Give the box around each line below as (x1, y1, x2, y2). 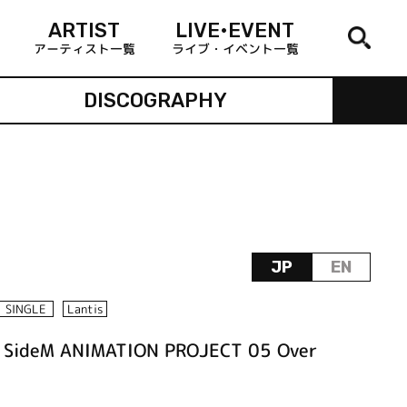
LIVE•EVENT (175, 17, 295, 43)
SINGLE (5, 301, 47, 318)
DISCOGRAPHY (83, 87, 227, 113)
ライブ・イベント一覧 (171, 39, 299, 57)
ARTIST (48, 17, 121, 43)
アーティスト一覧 (33, 39, 135, 57)
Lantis (66, 301, 103, 318)
